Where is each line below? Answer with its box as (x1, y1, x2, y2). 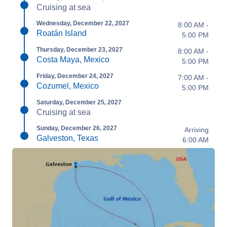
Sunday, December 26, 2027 (36, 124, 117, 132)
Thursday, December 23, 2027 (36, 46, 123, 53)
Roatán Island (36, 28, 87, 37)
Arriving (184, 125, 209, 134)
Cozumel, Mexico (36, 81, 99, 90)
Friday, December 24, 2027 (36, 72, 113, 80)
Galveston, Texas (36, 133, 98, 142)
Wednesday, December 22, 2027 (36, 19, 129, 27)
